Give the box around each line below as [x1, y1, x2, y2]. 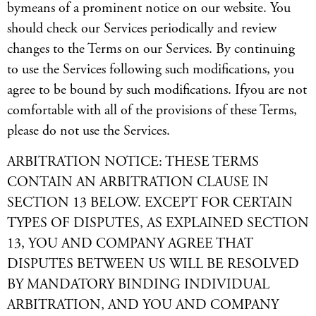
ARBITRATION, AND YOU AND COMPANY [7, 296, 279, 314]
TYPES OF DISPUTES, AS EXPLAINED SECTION [7, 214, 309, 232]
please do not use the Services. [7, 122, 170, 140]
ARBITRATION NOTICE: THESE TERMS [7, 153, 259, 171]
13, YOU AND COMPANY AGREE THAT [7, 235, 253, 253]
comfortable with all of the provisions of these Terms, [7, 102, 297, 119]
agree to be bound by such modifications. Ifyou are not [7, 81, 307, 99]
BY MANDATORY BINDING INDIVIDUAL [7, 276, 269, 293]
